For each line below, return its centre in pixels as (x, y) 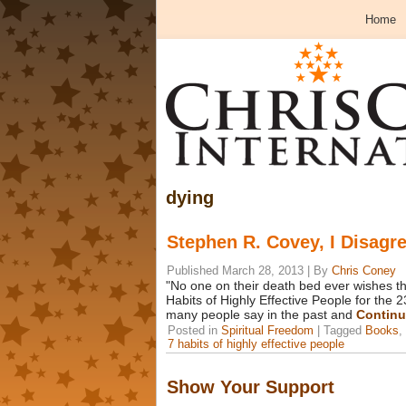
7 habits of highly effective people (256, 344)
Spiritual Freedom (267, 330)
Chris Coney (364, 271)
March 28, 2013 (263, 271)
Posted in (193, 330)
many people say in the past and (261, 314)
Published (193, 271)
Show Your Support (251, 387)
